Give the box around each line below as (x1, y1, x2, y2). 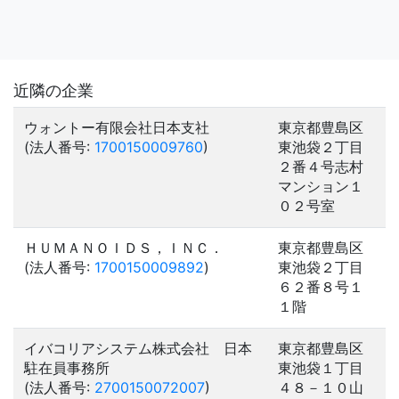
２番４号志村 (278, 158, 363, 175)
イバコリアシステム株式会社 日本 (24, 339, 252, 357)
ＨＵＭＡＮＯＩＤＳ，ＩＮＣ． (24, 239, 224, 256)
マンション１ (278, 177, 363, 195)
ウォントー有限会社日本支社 (24, 118, 209, 136)
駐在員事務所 (24, 359, 110, 377)
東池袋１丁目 (278, 359, 363, 377)
